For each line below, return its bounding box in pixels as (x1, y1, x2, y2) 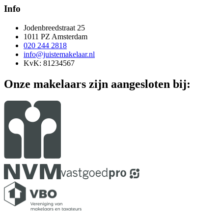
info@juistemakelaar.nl (24, 50, 95, 58)
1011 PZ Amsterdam (24, 32, 87, 41)
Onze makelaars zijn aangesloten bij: (4, 77, 191, 90)
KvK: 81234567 (24, 59, 75, 67)
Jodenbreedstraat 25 (24, 24, 85, 32)
